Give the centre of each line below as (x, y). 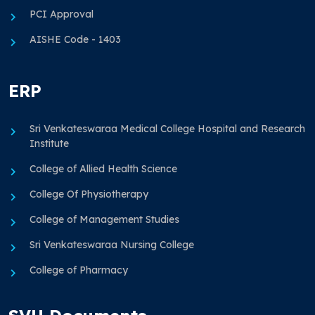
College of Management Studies (104, 220)
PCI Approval (62, 14)
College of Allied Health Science (103, 169)
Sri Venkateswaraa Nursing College (112, 245)
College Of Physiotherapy (89, 194)
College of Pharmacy (79, 270)
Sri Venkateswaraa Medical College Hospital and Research (167, 129)
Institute (49, 144)
